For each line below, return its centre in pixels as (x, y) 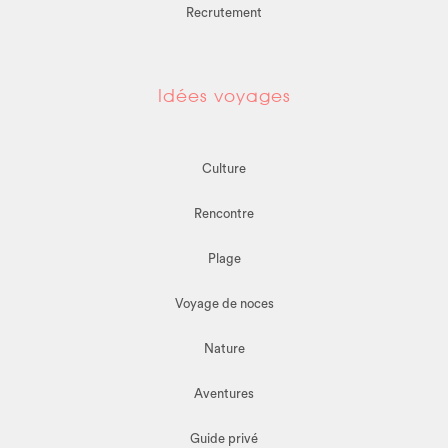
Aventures (224, 394)
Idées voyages (224, 96)
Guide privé (224, 439)
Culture (224, 169)
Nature (224, 349)
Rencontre (224, 214)
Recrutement (224, 13)
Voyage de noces (224, 304)
